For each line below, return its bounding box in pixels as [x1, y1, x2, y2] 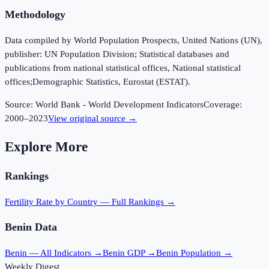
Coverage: [204, 100, 242, 110]
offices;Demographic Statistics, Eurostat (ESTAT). [5, 77, 190, 87]
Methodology [5, 8, 65, 21]
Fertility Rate [5, 196, 53, 207]
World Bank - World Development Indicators [35, 100, 204, 110]
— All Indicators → [27, 248, 103, 258]
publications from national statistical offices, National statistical [5, 63, 241, 73]
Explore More [5, 139, 88, 154]
